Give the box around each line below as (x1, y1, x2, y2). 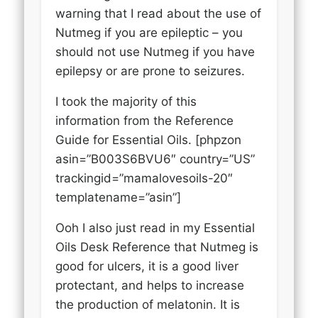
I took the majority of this (55, 94, 197, 109)
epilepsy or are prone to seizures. (55, 63, 246, 78)
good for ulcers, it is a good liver (55, 258, 239, 273)
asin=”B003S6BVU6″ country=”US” (55, 151, 256, 166)
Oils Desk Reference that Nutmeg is (55, 239, 259, 254)
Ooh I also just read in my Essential (55, 220, 256, 235)
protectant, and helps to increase (55, 278, 245, 292)
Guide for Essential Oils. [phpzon (55, 132, 242, 147)
